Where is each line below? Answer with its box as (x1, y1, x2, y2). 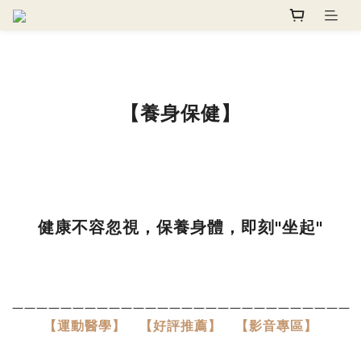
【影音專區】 (235, 317, 317, 334)
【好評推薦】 (139, 317, 222, 334)
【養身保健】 (120, 102, 241, 126)
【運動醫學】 (44, 317, 126, 334)
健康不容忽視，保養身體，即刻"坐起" (38, 218, 323, 238)
